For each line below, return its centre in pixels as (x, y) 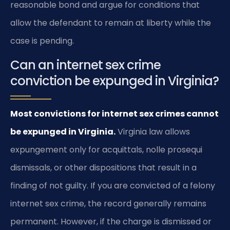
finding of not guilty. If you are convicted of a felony (113, 186)
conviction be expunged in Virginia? (114, 81)
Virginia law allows (153, 132)
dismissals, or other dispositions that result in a (103, 168)
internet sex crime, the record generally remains (108, 204)
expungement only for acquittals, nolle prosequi (106, 150)
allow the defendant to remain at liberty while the (111, 23)
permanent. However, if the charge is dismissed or (111, 222)
